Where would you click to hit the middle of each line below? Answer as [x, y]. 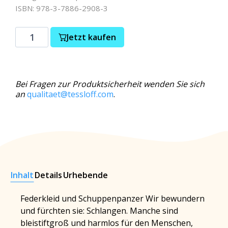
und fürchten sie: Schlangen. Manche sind [99, 210]
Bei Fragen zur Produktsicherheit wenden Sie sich [110, 84]
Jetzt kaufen [92, 37]
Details [48, 175]
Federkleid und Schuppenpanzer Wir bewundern [112, 198]
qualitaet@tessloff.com [70, 94]
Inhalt [22, 175]
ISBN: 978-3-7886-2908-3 [62, 8]
